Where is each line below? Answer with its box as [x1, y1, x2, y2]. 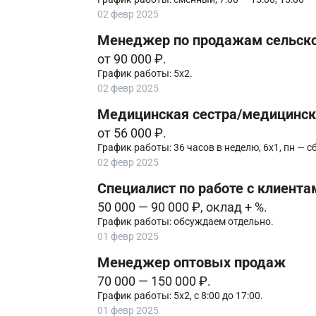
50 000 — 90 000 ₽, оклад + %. [97, 199, 267, 214]
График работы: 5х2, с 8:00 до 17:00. [97, 290, 263, 302]
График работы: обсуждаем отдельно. [97, 216, 274, 228]
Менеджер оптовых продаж [97, 255, 286, 272]
